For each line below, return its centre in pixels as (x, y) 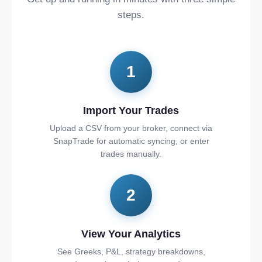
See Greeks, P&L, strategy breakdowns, (131, 251)
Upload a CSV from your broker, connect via (131, 128)
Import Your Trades (131, 111)
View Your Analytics (131, 234)
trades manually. (131, 154)
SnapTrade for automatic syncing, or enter (131, 141)
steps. (131, 15)
